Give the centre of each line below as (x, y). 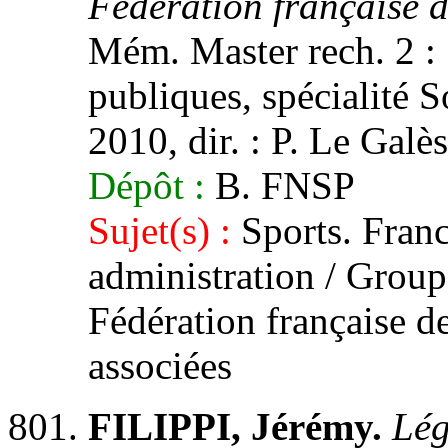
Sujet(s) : (159, 230)
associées (160, 365)
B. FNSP (280, 185)
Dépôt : (146, 185)
